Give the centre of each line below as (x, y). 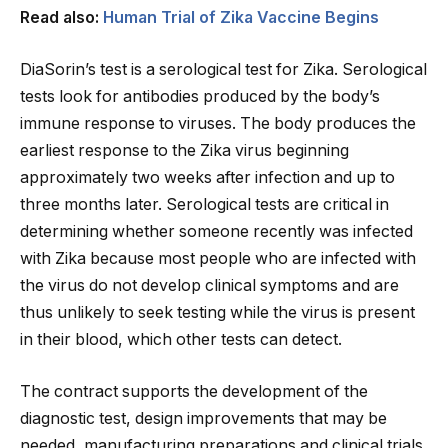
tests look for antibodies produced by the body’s (200, 97)
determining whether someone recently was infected (216, 232)
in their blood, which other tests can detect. (181, 340)
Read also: (61, 18)
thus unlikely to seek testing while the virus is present (217, 313)
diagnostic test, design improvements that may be (203, 418)
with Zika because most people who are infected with (218, 259)
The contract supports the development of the (194, 391)
